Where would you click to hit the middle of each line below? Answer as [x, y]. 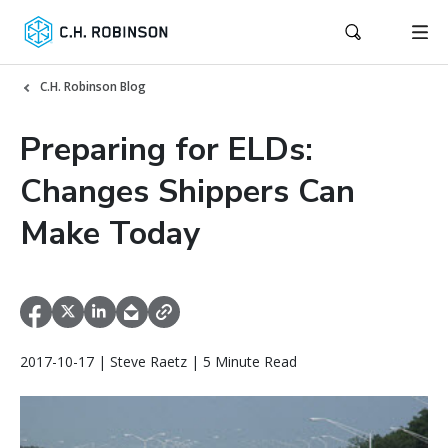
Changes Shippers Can [187, 191]
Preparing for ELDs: [166, 149]
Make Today [110, 233]
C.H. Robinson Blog [93, 86]
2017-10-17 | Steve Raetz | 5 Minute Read [158, 362]
